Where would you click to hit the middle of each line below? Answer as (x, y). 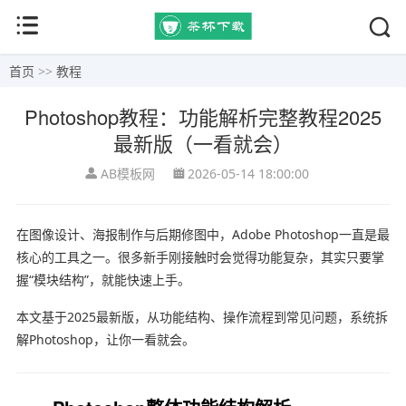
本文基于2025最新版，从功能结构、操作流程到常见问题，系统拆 (202, 316)
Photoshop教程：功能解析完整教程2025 (203, 116)
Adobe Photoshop (285, 234)
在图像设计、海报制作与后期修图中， (124, 234)
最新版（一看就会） (203, 142)
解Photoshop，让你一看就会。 (105, 339)
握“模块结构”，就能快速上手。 (103, 279)
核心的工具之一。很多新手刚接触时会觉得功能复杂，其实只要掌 (200, 256)
